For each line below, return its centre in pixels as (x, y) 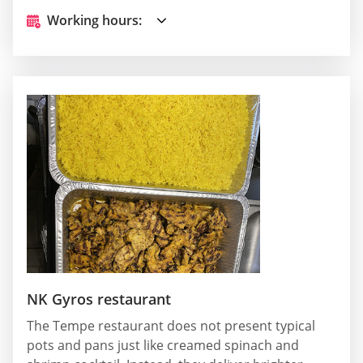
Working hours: (94, 21)
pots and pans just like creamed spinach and (163, 346)
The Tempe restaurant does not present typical (171, 326)
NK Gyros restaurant (99, 299)
